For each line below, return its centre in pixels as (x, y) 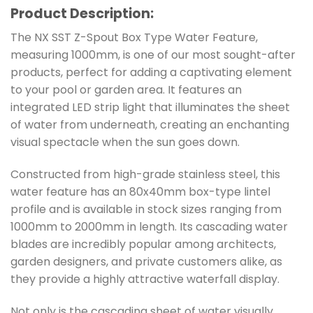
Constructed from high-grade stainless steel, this (145, 175)
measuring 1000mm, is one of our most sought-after (153, 55)
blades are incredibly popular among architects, (143, 245)
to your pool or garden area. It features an (126, 90)
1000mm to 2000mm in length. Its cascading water (149, 227)
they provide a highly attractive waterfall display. (145, 279)
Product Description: (82, 13)
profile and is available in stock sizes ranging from (146, 210)
